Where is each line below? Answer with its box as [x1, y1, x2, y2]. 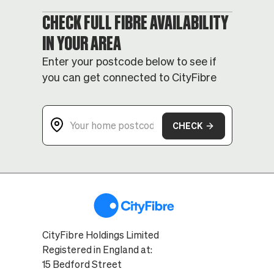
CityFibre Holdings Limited [42, 229, 159, 240]
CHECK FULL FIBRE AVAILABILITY [42, 12, 229, 32]
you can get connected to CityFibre [42, 72, 217, 83]
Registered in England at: [42, 244, 152, 255]
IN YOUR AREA [42, 33, 121, 53]
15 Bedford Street [42, 259, 128, 270]
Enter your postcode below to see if [42, 56, 217, 67]
